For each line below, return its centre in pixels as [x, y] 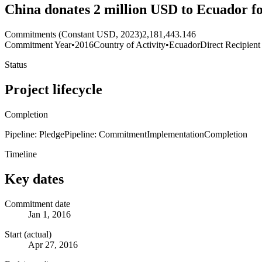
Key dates [34, 179]
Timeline [21, 154]
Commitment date [37, 204]
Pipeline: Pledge [35, 134]
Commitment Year [38, 45]
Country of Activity [130, 45]
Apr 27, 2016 [53, 244]
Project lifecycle [54, 89]
